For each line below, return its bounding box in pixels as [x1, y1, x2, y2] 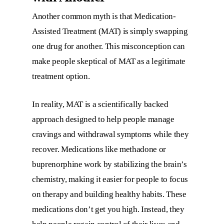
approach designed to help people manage [32, 114, 174, 124]
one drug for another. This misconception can [32, 41, 185, 51]
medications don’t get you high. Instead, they [32, 204, 184, 214]
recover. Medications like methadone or [32, 144, 166, 154]
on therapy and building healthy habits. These [32, 189, 186, 199]
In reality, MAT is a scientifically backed [32, 99, 168, 109]
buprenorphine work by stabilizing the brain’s [32, 159, 187, 169]
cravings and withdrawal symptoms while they [32, 129, 189, 139]
